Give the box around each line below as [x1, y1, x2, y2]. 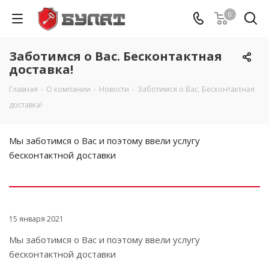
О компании [46, 84, 91, 94]
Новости [99, 84, 129, 94]
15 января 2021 [9, 214, 64, 224]
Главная [9, 84, 38, 94]
